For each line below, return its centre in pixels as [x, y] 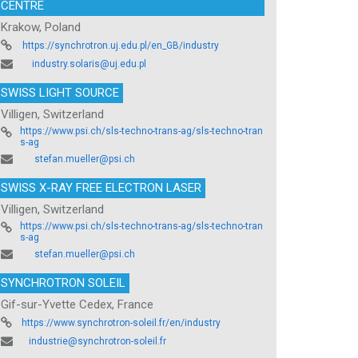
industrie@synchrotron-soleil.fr [97, 341]
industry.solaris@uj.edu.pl [89, 64]
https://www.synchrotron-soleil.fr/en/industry [121, 322]
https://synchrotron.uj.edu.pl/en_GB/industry [121, 45]
